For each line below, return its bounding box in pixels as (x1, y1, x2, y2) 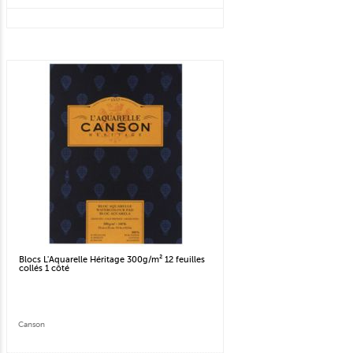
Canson (18, 320, 45, 330)
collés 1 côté (19, 263, 69, 274)
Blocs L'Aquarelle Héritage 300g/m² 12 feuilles (19, 255, 205, 266)
